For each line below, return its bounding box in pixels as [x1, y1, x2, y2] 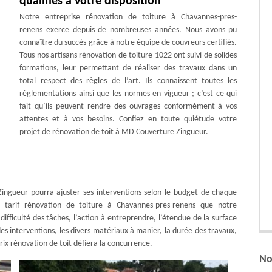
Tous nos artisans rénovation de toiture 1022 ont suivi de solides [19, 50, 237, 60]
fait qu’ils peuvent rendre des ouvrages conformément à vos [19, 101, 237, 111]
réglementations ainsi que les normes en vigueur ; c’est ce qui [19, 89, 237, 98]
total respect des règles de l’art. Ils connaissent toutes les [19, 76, 237, 86]
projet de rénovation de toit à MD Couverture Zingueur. [19, 127, 209, 137]
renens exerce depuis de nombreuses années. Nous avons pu [19, 25, 237, 35]
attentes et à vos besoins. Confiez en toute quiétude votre [19, 114, 237, 124]
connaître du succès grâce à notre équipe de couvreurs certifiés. [19, 38, 237, 47]
